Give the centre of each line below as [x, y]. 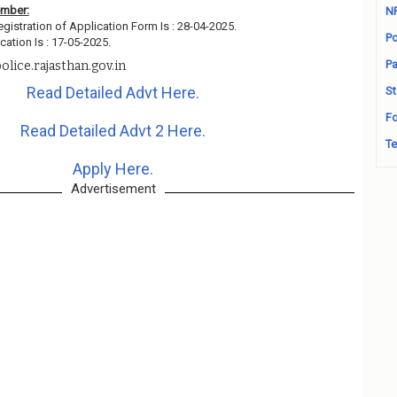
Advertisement [113, 189]
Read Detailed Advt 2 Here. [113, 131]
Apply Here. [113, 169]
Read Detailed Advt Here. [113, 93]
